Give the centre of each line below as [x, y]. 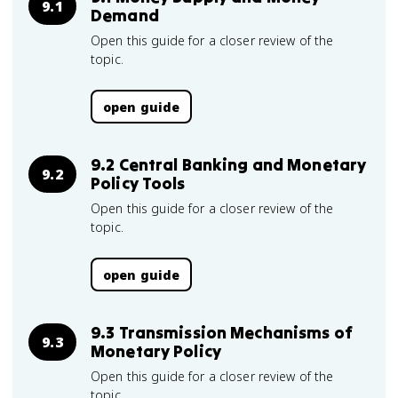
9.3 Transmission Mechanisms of [222, 332]
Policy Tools [138, 183]
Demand [125, 15]
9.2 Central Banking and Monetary [229, 164]
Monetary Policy [156, 351]
